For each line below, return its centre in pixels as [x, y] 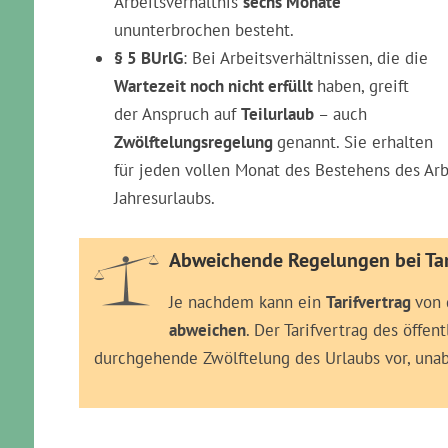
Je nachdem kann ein [247, 302]
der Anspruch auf [177, 114]
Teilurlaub [279, 114]
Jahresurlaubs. [164, 198]
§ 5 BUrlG [148, 58]
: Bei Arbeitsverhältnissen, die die [305, 58]
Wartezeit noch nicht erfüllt [215, 86]
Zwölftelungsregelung [195, 142]
